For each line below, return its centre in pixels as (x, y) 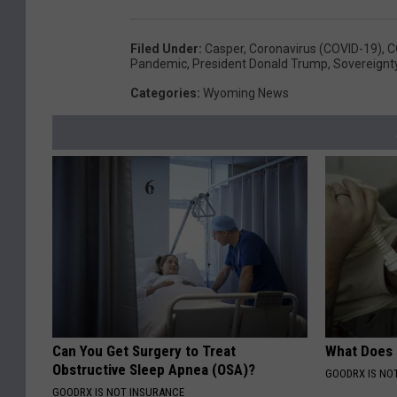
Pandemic (159, 64)
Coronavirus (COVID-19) (315, 49)
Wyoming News (246, 93)
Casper (224, 49)
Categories (163, 93)
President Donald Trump (260, 64)
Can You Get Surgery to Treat (144, 351)
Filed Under (164, 49)
